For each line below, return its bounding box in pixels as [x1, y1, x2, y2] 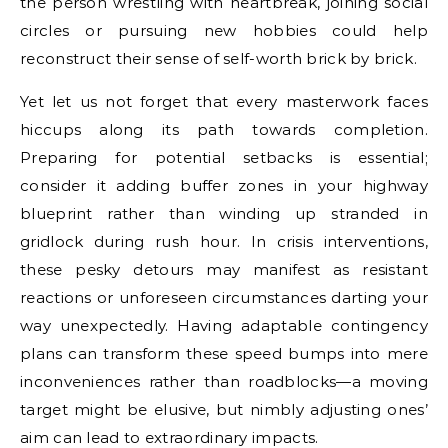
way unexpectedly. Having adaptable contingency [20, 315, 428, 335]
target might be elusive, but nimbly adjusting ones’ [20, 399, 428, 419]
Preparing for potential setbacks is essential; [20, 147, 428, 167]
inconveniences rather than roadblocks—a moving [20, 371, 428, 391]
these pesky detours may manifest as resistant [20, 259, 428, 279]
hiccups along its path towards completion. [20, 119, 428, 139]
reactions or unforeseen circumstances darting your [20, 287, 428, 307]
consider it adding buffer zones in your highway [20, 175, 428, 195]
